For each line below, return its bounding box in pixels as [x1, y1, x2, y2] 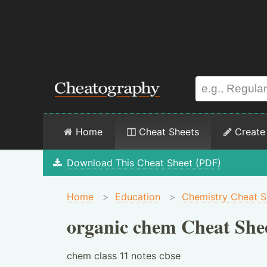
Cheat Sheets [136, 126, 199, 138]
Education [115, 191, 160, 203]
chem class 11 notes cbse [67, 250, 181, 262]
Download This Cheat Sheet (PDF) [66, 157, 221, 169]
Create [232, 126, 265, 138]
